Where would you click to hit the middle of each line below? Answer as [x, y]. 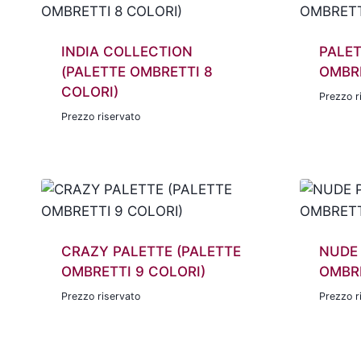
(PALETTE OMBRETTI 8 [137, 72]
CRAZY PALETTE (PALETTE [151, 252]
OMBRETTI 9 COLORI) [133, 272]
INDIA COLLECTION [127, 52]
